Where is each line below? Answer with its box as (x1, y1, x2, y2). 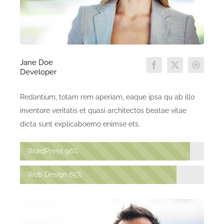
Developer (20, 67, 56, 77)
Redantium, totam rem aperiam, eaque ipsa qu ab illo (20, 93, 194, 101)
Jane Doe (20, 58, 53, 67)
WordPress (27, 147, 63, 155)
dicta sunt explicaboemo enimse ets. (20, 120, 140, 128)
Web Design (27, 170, 67, 179)
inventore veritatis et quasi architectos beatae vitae (20, 106, 186, 115)
